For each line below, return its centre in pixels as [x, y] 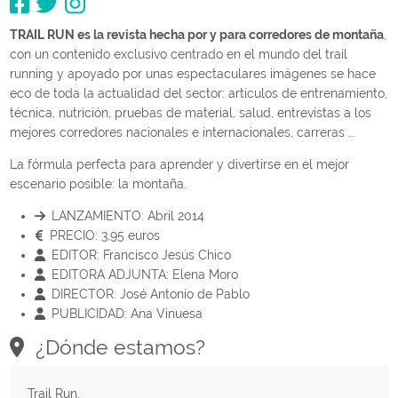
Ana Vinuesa [164, 313]
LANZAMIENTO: [97, 215]
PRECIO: [74, 235]
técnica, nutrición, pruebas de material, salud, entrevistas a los [190, 112]
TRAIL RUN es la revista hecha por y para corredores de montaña [196, 34]
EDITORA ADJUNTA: [110, 274]
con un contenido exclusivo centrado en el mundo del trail [178, 54]
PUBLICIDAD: [89, 313]
